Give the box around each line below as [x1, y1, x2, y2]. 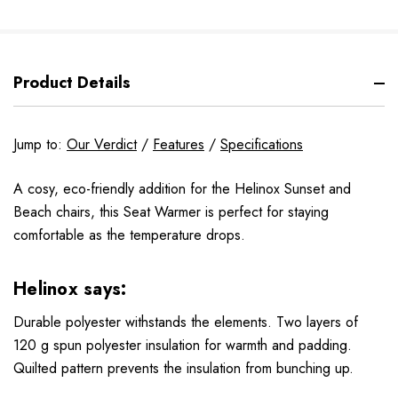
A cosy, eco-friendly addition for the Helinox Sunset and [13, 179, 351, 200]
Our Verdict [67, 134, 137, 155]
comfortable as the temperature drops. [13, 225, 245, 246]
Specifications [220, 134, 303, 155]
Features [153, 134, 204, 155]
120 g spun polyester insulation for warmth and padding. [13, 335, 352, 356]
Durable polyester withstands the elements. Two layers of [13, 312, 358, 333]
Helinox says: [13, 276, 132, 303]
